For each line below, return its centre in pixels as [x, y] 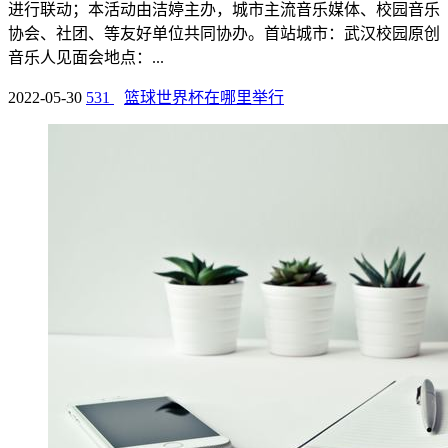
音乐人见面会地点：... [86, 58]
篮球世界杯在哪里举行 [204, 98]
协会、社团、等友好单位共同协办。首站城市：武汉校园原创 [224, 34]
